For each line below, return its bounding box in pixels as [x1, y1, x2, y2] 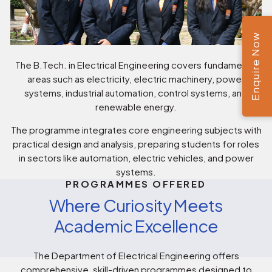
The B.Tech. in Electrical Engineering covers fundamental [15, 59, 257, 70]
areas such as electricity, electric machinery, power [27, 73, 245, 84]
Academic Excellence [53, 214, 219, 236]
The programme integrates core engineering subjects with [10, 124, 262, 136]
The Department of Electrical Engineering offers [33, 250, 239, 262]
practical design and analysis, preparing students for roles [13, 138, 259, 150]
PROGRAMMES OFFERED [65, 178, 206, 190]
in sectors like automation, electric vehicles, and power [18, 152, 254, 164]
